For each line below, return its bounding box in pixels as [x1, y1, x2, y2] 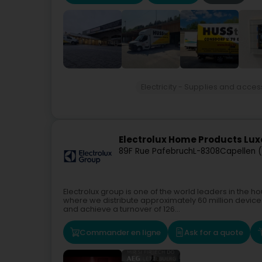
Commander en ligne [80, 226, 161, 238]
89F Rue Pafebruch [119, 146, 193, 157]
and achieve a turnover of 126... [63, 204, 180, 214]
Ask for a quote [184, 226, 243, 238]
